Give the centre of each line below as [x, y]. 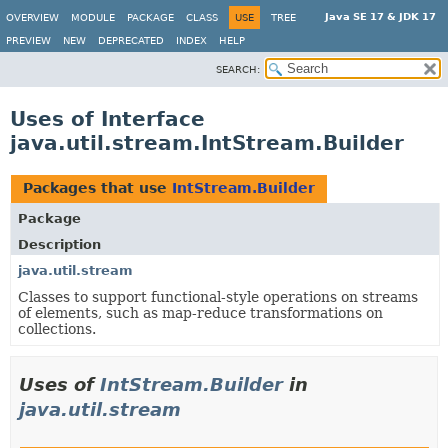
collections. [57, 329]
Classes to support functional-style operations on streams [218, 297]
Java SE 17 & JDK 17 [380, 16]
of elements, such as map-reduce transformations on [200, 313]
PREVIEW [28, 40]
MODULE [93, 17]
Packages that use [97, 188]
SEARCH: [238, 69]
